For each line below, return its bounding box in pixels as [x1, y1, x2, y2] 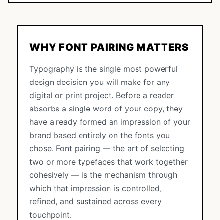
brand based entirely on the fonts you [29, 130, 170, 140]
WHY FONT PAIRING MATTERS [29, 41, 189, 53]
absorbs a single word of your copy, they [29, 104, 183, 113]
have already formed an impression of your [29, 117, 190, 127]
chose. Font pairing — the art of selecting [29, 143, 184, 153]
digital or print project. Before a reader [29, 90, 174, 100]
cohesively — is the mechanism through [29, 170, 177, 180]
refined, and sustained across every [29, 196, 162, 206]
